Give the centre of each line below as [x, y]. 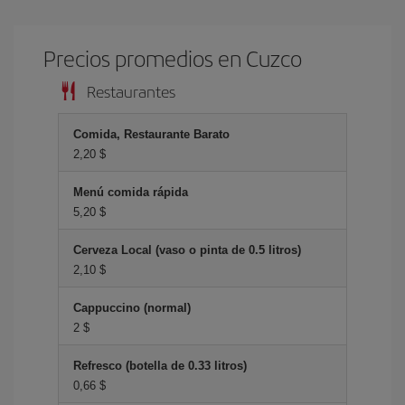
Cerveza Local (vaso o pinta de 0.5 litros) [187, 250]
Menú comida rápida [131, 192]
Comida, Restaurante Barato [151, 134]
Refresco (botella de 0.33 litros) [160, 366]
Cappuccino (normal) [132, 308]
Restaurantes [131, 91]
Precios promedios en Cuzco [173, 58]
